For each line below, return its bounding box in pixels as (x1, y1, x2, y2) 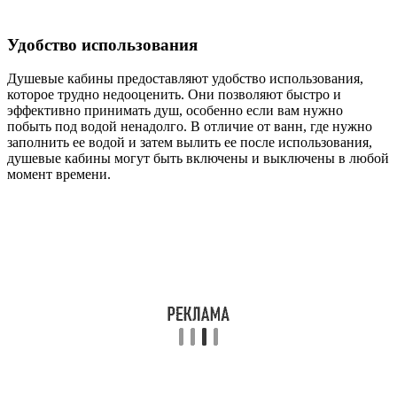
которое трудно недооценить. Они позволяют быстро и (7, 87, 341, 103)
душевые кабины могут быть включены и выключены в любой (7, 151, 389, 167)
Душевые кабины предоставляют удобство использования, (7, 71, 363, 87)
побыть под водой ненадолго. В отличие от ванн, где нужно (7, 119, 372, 135)
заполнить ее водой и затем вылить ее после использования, (7, 135, 372, 151)
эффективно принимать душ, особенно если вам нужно (7, 103, 343, 119)
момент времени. (7, 167, 111, 183)
